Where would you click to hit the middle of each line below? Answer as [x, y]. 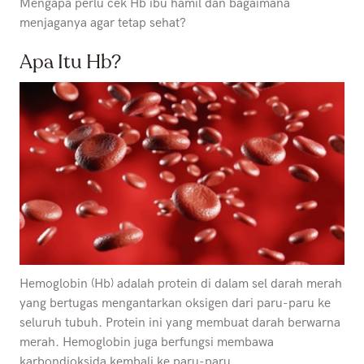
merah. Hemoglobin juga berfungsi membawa [147, 342]
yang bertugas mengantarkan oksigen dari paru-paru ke [175, 303]
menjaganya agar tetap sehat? [103, 24]
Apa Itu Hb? [70, 63]
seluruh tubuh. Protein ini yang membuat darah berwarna [180, 323]
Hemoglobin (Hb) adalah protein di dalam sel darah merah [181, 284]
